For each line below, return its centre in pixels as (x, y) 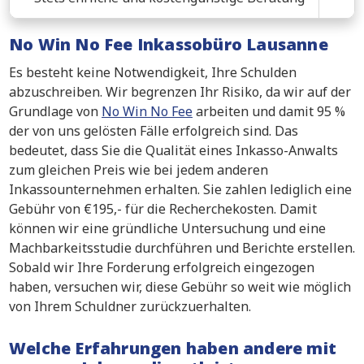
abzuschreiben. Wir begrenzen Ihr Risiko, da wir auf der (180, 92)
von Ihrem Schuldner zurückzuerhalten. (130, 307)
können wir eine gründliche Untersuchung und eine (167, 229)
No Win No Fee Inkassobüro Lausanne (169, 45)
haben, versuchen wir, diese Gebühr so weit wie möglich (180, 287)
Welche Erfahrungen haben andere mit (173, 349)
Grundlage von (55, 112)
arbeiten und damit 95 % (269, 112)
